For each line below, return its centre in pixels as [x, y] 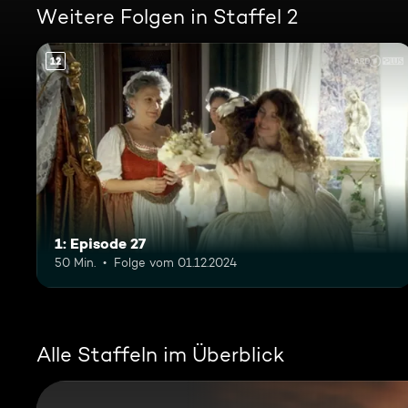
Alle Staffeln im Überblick [160, 354]
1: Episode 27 [100, 243]
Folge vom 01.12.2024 [175, 262]
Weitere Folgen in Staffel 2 [167, 16]
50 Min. [75, 262]
